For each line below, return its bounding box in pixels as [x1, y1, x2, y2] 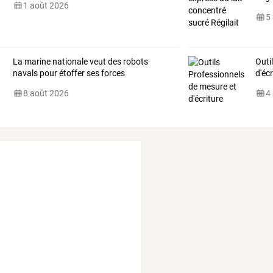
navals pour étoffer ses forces [12, 68, 125, 79]
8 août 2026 [23, 88, 69, 99]
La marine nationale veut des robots [12, 57, 148, 67]
